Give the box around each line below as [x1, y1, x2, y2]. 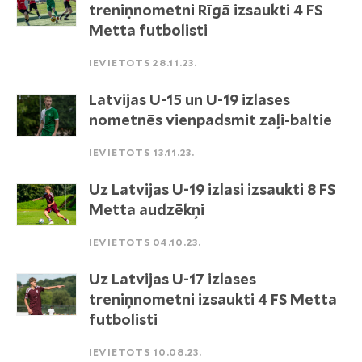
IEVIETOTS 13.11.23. [89, 146, 195, 158]
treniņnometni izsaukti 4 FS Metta [89, 291, 337, 308]
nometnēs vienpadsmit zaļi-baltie [89, 112, 332, 128]
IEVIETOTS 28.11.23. [89, 57, 197, 69]
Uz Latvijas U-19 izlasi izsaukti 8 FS [89, 181, 335, 198]
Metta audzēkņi [89, 201, 204, 218]
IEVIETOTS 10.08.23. [89, 346, 202, 358]
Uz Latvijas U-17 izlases [89, 271, 256, 288]
